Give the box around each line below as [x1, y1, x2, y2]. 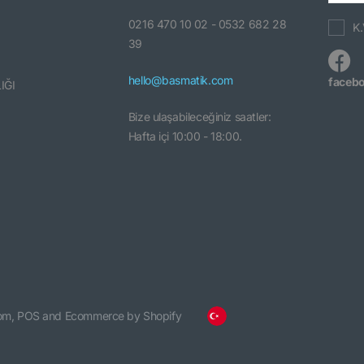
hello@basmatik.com [128, 72, 233, 87]
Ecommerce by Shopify [64, 308, 182, 323]
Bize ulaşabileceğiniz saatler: [128, 109, 271, 123]
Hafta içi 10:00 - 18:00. [128, 128, 242, 143]
